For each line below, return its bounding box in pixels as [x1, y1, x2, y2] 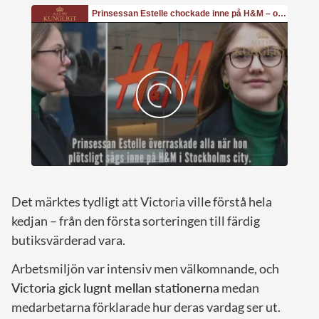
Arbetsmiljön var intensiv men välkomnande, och [11, 260, 279, 276]
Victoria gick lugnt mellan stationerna [11, 279, 219, 296]
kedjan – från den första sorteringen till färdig [11, 212, 260, 229]
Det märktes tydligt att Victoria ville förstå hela [11, 193, 272, 209]
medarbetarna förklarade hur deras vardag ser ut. [11, 298, 281, 315]
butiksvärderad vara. [11, 231, 125, 248]
